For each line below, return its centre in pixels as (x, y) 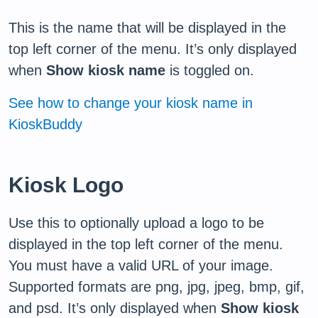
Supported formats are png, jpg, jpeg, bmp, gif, (157, 287)
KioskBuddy (45, 124)
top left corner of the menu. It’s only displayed (153, 49)
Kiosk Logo (66, 185)
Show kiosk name (106, 70)
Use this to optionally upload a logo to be (136, 223)
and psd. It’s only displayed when (115, 308)
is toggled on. (210, 70)
